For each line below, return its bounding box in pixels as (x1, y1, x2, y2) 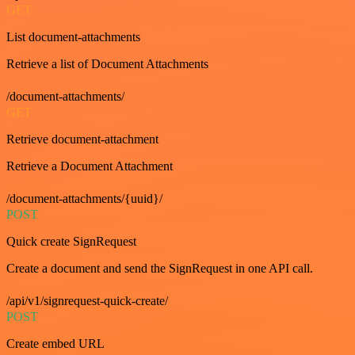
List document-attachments (6, 29, 140, 44)
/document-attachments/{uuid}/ (6, 191, 162, 205)
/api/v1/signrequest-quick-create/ (6, 293, 168, 307)
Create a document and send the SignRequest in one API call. (6, 261, 313, 275)
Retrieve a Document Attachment (6, 158, 173, 173)
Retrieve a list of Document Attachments (6, 56, 208, 71)
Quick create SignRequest (6, 234, 136, 248)
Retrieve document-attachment (6, 132, 158, 146)
